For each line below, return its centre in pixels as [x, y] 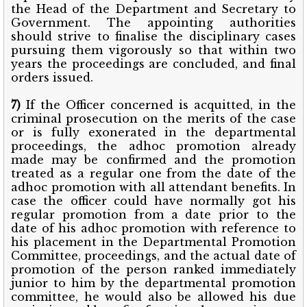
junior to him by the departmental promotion [153, 283]
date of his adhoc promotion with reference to [153, 228]
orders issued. [52, 77]
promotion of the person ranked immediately [153, 269]
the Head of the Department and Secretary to [153, 9]
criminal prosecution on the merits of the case [153, 118]
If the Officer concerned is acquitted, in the [158, 105]
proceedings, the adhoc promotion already [153, 146]
